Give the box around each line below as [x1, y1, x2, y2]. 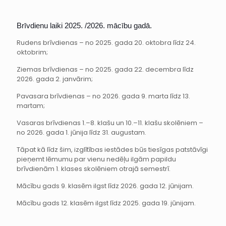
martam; [17, 101, 45, 111]
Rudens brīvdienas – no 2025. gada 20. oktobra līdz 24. [17, 38, 196, 48]
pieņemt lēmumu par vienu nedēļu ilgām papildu [17, 154, 176, 164]
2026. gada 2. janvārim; [17, 74, 93, 84]
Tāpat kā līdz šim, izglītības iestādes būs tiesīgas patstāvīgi [17, 145, 208, 155]
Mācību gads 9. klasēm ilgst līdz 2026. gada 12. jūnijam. [17, 181, 194, 191]
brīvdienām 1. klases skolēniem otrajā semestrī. [17, 164, 171, 174]
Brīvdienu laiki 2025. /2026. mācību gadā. [17, 21, 152, 30]
